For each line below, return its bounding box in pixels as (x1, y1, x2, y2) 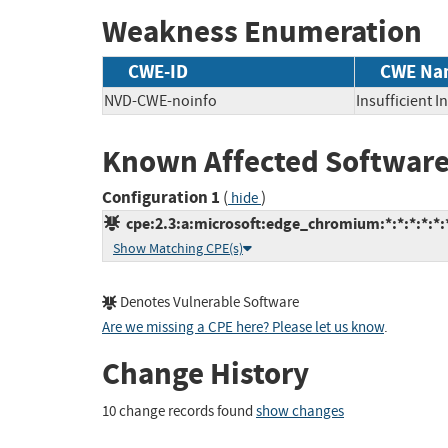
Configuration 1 (102, 186, 220, 210)
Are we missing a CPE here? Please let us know (102, 318, 384, 338)
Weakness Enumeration (102, 11, 422, 53)
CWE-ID (128, 58, 188, 84)
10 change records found (102, 401, 256, 421)
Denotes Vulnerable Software (117, 293, 299, 313)
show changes (256, 401, 344, 421)
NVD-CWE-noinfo (104, 90, 217, 111)
